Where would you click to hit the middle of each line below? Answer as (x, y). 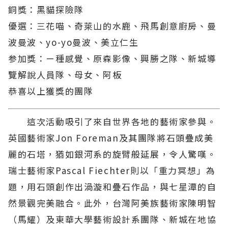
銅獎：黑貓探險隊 (46, 9)
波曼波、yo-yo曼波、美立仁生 (74, 42)
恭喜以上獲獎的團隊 (51, 91)
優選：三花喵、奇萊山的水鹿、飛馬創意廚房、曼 (112, 25)
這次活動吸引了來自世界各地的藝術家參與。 (112, 122)
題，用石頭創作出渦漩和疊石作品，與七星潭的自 (112, 187)
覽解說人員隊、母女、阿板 (65, 74)
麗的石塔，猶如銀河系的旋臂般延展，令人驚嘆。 (112, 154)
